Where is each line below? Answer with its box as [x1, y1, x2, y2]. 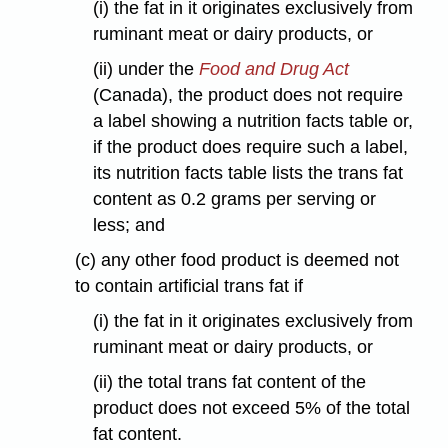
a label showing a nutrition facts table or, [92, 111, 413, 132]
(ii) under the [92, 59, 199, 80]
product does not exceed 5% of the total [92, 397, 410, 418]
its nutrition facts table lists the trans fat [92, 163, 403, 184]
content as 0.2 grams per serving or [92, 189, 376, 210]
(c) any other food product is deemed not [75, 250, 400, 271]
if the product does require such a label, [92, 137, 408, 158]
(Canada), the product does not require [92, 85, 403, 106]
